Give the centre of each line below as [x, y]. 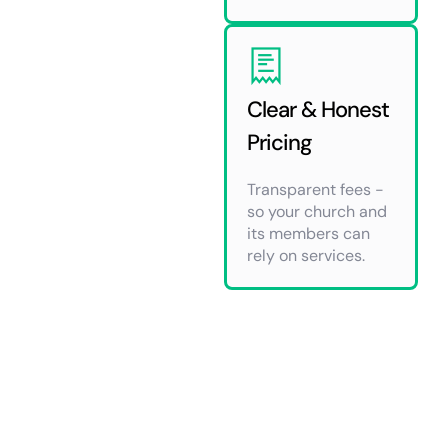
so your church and [317, 211]
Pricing [279, 142]
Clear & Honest [318, 109]
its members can [308, 233]
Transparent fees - [315, 189]
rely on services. [306, 255]
